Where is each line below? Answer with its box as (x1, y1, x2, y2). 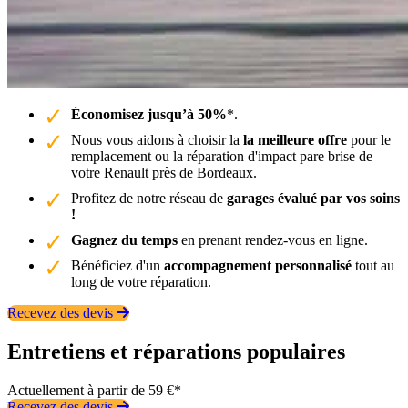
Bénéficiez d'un (71, 257, 164, 273)
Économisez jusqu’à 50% (71, 106, 227, 122)
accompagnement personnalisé (164, 257, 352, 273)
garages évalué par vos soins (227, 189, 400, 206)
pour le (347, 131, 391, 148)
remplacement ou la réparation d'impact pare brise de (71, 148, 372, 164)
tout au (352, 257, 394, 273)
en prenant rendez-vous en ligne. (178, 231, 368, 248)
